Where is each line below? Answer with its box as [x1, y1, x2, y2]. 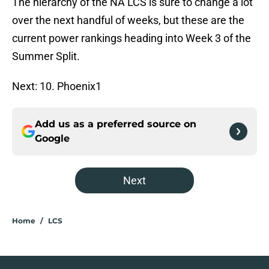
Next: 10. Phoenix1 [12, 80, 101, 93]
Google [35, 133, 70, 145]
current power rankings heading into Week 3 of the [12, 32, 251, 45]
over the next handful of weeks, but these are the [12, 14, 244, 27]
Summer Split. [12, 50, 80, 63]
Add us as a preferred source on [35, 118, 196, 130]
